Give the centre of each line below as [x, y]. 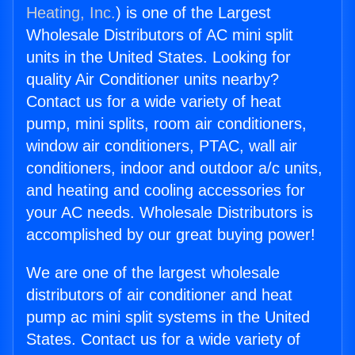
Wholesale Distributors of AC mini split [160, 35]
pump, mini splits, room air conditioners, [166, 124]
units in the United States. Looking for [158, 57]
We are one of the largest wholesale [153, 273]
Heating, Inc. [71, 13]
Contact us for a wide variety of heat [154, 102]
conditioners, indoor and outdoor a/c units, [174, 168]
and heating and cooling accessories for [166, 191]
